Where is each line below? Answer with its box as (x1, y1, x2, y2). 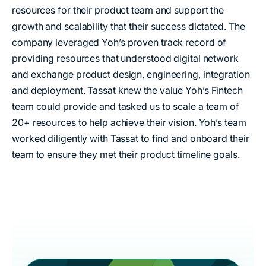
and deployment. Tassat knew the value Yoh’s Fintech (12, 84, 243, 97)
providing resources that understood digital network (12, 52, 239, 65)
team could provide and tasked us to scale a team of (12, 100, 239, 113)
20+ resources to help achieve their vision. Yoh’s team (12, 116, 246, 129)
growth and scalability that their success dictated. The (12, 20, 245, 33)
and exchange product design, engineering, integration (12, 68, 250, 81)
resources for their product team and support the (12, 4, 224, 17)
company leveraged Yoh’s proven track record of (12, 36, 227, 49)
